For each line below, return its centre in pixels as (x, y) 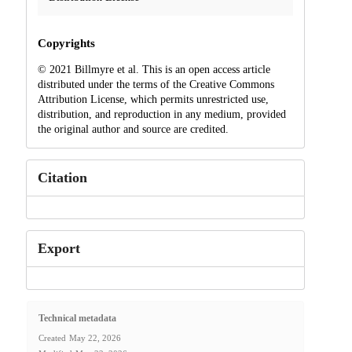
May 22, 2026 (95, 338)
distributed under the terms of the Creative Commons (156, 84)
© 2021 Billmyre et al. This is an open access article (154, 69)
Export (59, 248)
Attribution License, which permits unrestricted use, (153, 99)
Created (52, 338)
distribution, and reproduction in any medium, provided (161, 114)
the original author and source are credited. (133, 129)
